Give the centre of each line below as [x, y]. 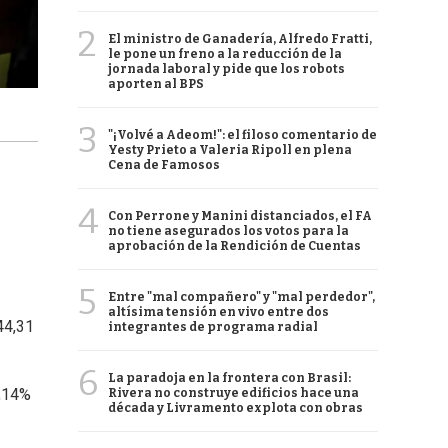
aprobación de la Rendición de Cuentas [234, 246]
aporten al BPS [156, 84]
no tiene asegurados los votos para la [228, 231]
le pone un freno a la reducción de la [225, 54]
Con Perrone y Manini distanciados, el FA [240, 216]
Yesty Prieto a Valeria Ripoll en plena [230, 150]
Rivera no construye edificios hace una [233, 393]
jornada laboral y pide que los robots [226, 69]
